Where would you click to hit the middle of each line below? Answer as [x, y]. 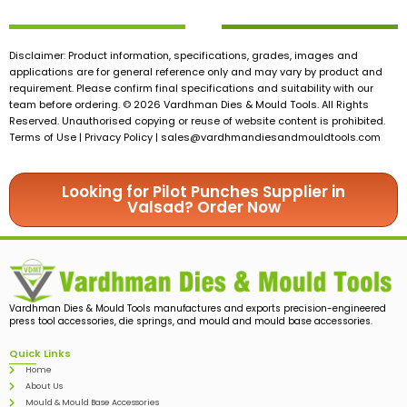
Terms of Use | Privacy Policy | [85, 137]
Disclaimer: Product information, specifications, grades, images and [184, 55]
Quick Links [40, 354]
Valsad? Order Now [203, 207]
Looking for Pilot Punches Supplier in [203, 191]
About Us [44, 387]
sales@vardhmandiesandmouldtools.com [271, 137]
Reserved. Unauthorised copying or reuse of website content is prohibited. [197, 120]
